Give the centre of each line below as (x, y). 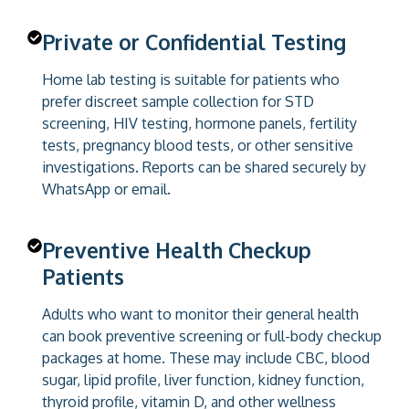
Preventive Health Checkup (177, 249)
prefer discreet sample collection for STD (178, 101)
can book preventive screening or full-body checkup (212, 336)
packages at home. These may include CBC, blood (206, 357)
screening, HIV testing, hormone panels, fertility (199, 123)
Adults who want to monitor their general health (200, 314)
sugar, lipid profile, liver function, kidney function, (203, 379)
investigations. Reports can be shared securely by (204, 167)
